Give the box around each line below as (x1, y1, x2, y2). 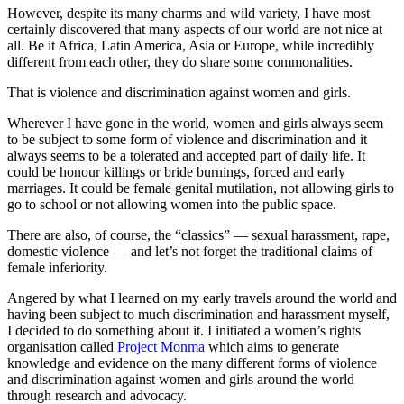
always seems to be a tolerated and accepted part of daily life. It (7, 148, 365, 164)
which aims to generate (205, 339, 339, 355)
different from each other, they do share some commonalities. (7, 54, 360, 70)
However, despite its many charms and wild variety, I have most (7, 5, 370, 22)
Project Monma (117, 339, 205, 355)
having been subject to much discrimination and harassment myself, (7, 307, 390, 323)
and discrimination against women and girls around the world (7, 372, 354, 388)
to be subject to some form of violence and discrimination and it (7, 132, 367, 148)
